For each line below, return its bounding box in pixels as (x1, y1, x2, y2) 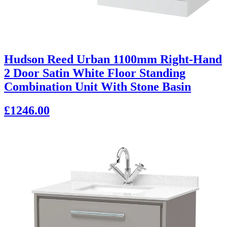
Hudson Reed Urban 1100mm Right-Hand (4, 53, 222, 66)
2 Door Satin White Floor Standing (4, 66, 185, 80)
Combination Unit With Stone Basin (4, 80, 191, 94)
